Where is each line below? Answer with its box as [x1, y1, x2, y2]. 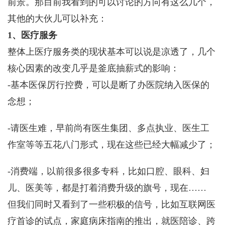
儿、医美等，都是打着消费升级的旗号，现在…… [8, 183, 206, 193]
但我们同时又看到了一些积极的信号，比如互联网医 [8, 199, 215, 209]
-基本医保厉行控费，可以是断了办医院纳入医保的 [8, 80, 209, 90]
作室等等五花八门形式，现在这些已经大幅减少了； [8, 140, 215, 150]
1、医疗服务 [8, 30, 57, 40]
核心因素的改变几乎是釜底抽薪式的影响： [8, 63, 179, 73]
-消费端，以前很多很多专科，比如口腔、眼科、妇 [8, 166, 209, 176]
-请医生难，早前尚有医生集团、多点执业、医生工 [8, 123, 209, 133]
